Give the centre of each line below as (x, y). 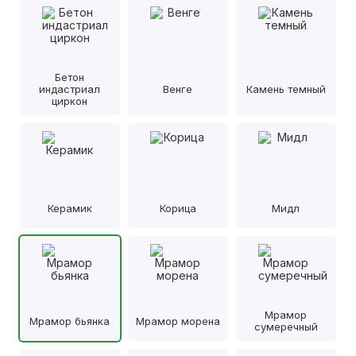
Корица (178, 208)
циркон (70, 101)
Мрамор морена (178, 321)
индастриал (70, 89)
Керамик (70, 208)
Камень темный (286, 89)
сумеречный (286, 327)
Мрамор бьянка (70, 321)
